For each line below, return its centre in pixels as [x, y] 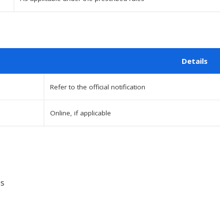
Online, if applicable [81, 113]
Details [194, 61]
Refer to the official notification [98, 87]
